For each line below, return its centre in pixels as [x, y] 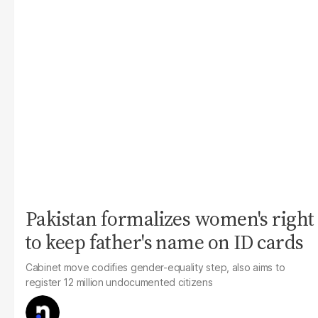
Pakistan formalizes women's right [170, 219]
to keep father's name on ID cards [165, 242]
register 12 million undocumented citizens [119, 282]
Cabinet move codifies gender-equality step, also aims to [155, 267]
